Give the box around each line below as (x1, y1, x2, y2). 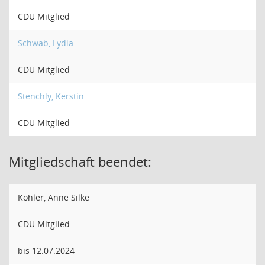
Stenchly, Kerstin (18, 91, 84, 102)
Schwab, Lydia (18, 37, 73, 49)
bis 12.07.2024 (18, 245, 75, 256)
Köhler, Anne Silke (18, 192, 89, 203)
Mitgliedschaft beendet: (9, 153, 151, 170)
